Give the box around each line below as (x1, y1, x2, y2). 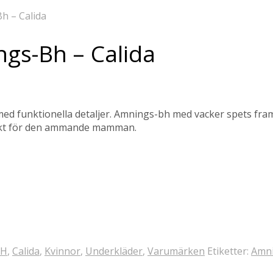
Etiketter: (207, 244, 251, 258)
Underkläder (85, 244, 143, 258)
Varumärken (147, 244, 205, 258)
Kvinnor (44, 244, 80, 258)
